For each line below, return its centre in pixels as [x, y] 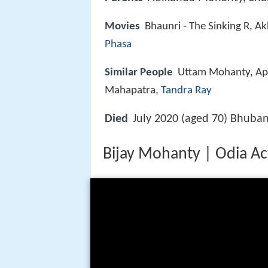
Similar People [139, 72]
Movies [122, 27]
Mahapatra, [133, 90]
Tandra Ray [186, 90]
